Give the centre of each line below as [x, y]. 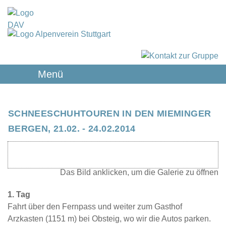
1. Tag [19, 194]
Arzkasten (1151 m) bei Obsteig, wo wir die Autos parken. [109, 219]
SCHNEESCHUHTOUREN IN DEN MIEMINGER [110, 114]
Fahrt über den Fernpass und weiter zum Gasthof [95, 207]
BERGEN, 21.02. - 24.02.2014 [72, 129]
